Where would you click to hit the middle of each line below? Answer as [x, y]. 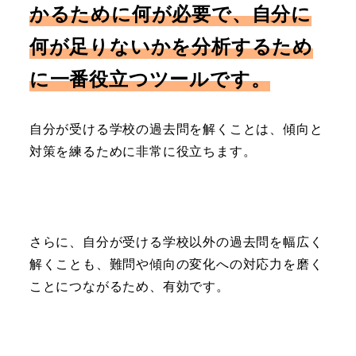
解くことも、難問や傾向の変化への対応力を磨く [176, 263]
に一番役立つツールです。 [150, 79]
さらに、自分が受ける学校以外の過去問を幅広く [176, 241]
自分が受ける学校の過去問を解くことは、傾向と [176, 129]
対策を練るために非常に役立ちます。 [143, 151]
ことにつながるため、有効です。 [129, 286]
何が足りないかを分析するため [171, 46]
